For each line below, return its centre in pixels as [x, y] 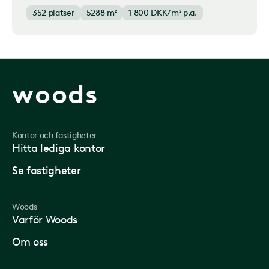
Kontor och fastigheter [54, 135]
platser [61, 13]
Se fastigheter [47, 171]
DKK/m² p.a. [174, 13]
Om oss [30, 242]
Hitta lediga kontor [59, 148]
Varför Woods [45, 220]
